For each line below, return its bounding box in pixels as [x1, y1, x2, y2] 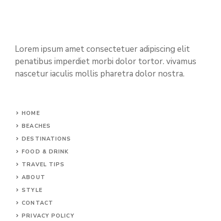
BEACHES [22, 122, 51, 130]
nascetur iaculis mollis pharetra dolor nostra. [15, 68, 184, 79]
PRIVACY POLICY [22, 212, 74, 220]
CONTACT [22, 199, 53, 207]
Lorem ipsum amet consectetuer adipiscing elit [15, 43, 190, 55]
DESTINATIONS [22, 135, 72, 143]
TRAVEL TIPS [22, 160, 65, 168]
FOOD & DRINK [22, 147, 69, 155]
